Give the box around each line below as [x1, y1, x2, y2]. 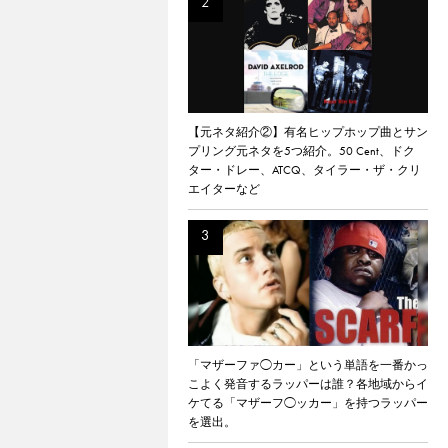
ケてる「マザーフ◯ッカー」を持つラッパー [188, 395, 428, 411]
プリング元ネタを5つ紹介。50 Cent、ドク [188, 143, 415, 159]
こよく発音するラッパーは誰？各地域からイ [188, 376, 428, 392]
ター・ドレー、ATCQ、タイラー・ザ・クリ [188, 162, 421, 178]
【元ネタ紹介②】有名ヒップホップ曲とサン [188, 124, 428, 140]
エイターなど [188, 181, 260, 197]
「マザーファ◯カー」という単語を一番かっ [188, 357, 428, 373]
